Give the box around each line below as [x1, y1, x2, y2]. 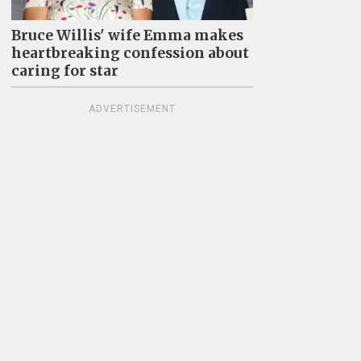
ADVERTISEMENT [88, 102, 176, 114]
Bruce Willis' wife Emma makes [10, 26, 243, 44]
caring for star [10, 61, 118, 80]
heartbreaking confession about [10, 44, 249, 62]
